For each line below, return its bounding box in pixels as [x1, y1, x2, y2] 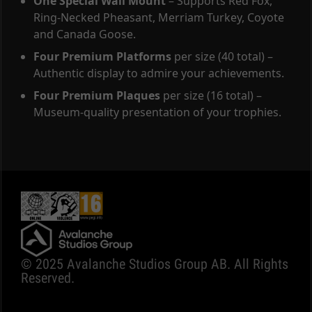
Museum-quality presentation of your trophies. [33, 104, 281, 120]
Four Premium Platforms [33, 48, 171, 64]
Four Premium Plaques [33, 87, 160, 103]
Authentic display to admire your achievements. [33, 65, 284, 81]
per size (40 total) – [171, 48, 273, 64]
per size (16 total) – [160, 87, 262, 103]
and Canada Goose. [33, 26, 136, 42]
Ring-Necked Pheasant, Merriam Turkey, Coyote [33, 9, 284, 25]
